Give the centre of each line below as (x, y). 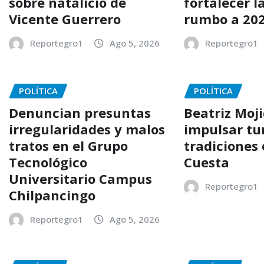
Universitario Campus (80, 178)
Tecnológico (48, 162)
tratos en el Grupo (68, 145)
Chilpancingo (52, 195)
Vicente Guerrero (65, 19)
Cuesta (207, 162)
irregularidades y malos (87, 129)
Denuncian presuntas (80, 112)
